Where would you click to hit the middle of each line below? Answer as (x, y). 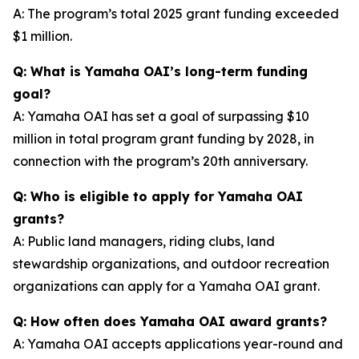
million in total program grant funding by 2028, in (163, 139)
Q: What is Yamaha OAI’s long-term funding (160, 71)
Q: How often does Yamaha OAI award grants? (170, 321)
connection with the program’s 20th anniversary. (160, 161)
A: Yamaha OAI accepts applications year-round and (178, 344)
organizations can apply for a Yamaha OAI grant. (166, 286)
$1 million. (42, 36)
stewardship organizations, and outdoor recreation (171, 264)
